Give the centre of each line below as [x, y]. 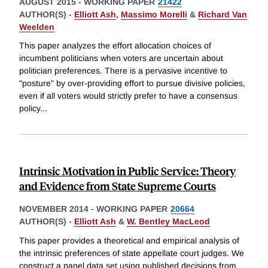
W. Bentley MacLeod [168, 222]
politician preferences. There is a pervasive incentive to [123, 71]
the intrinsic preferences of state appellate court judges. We [132, 253]
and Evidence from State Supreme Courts [118, 186]
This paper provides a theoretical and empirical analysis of [129, 241]
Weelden [37, 27]
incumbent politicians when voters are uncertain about [121, 58]
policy [30, 109]
